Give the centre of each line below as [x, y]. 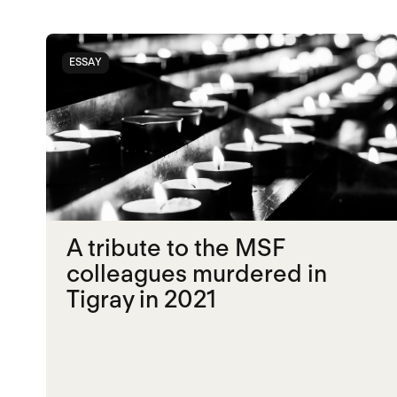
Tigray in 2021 [144, 299]
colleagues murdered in [197, 273]
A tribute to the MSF [176, 248]
